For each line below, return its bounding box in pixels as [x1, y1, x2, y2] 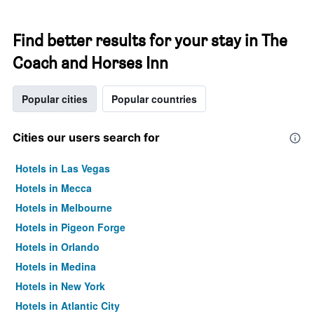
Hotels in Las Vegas [15, 161, 110, 175]
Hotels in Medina [15, 259, 96, 273]
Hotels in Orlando [15, 240, 100, 254]
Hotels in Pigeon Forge [15, 220, 125, 234]
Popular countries [111, 92, 197, 106]
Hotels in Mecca [15, 181, 92, 195]
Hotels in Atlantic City [15, 299, 120, 313]
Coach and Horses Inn [13, 53, 168, 73]
